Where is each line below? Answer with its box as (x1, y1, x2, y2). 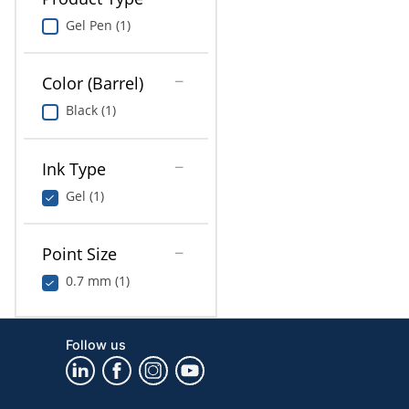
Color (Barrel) (41, 72, 143, 95)
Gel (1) (65, 186, 104, 204)
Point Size (41, 243, 117, 266)
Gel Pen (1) (65, 16, 131, 34)
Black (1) (65, 101, 116, 120)
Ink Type (41, 157, 106, 180)
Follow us (66, 336, 127, 352)
